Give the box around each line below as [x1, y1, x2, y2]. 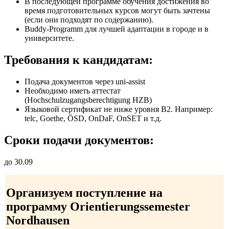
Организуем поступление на [6, 186, 163, 199]
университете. [25, 34, 74, 43]
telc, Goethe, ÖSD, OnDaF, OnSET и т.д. [25, 114, 162, 123]
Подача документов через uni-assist [25, 77, 145, 86]
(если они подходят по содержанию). [25, 15, 153, 25]
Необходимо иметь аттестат [25, 86, 121, 96]
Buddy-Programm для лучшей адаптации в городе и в [25, 25, 209, 34]
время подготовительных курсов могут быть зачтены [25, 6, 210, 15]
